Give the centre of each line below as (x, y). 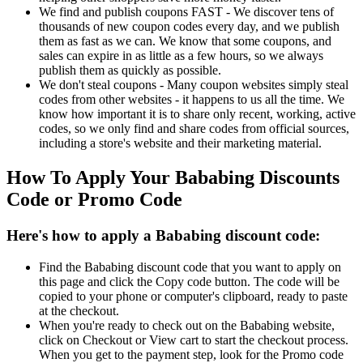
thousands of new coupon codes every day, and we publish (189, 27)
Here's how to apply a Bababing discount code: (163, 236)
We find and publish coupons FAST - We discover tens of (186, 12)
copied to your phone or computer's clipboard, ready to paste (193, 296)
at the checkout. (79, 310)
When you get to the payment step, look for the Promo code (191, 354)
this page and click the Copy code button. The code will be (189, 281)
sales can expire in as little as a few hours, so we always (181, 56)
